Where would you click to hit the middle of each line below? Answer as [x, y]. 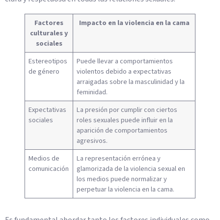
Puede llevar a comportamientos [125, 61]
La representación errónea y [119, 159]
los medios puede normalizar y [122, 179]
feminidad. [92, 92]
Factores [49, 23]
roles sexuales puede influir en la [125, 120]
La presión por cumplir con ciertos [127, 110]
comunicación [49, 169]
